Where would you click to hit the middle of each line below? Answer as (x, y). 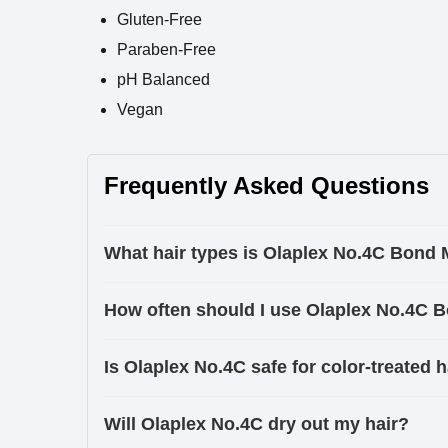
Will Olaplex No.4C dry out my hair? (256, 424)
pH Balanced (163, 79)
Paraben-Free (166, 49)
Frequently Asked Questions (266, 185)
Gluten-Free (159, 19)
